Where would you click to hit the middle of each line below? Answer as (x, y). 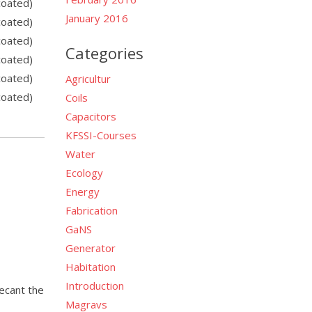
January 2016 (96, 18)
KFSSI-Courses (101, 135)
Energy (82, 191)
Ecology (84, 172)
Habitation (90, 266)
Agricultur (88, 78)
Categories (104, 53)
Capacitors (91, 116)
